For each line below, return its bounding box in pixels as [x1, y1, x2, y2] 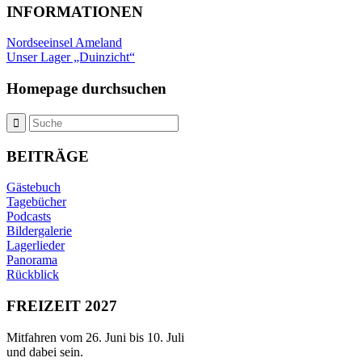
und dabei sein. [6, 344, 83, 359]
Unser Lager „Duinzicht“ [6, 50, 135, 65]
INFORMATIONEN [6, 2, 143, 20]
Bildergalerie [6, 224, 72, 238]
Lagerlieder [6, 238, 65, 253]
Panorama [6, 253, 57, 267]
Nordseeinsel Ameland [6, 36, 122, 50]
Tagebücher [6, 195, 66, 209]
